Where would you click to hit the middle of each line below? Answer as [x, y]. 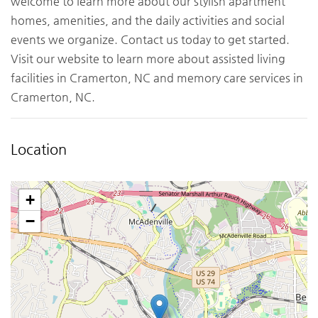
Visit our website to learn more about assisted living [148, 59]
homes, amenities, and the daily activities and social [148, 21]
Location [39, 150]
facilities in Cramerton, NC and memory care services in [157, 78]
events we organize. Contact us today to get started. [150, 40]
